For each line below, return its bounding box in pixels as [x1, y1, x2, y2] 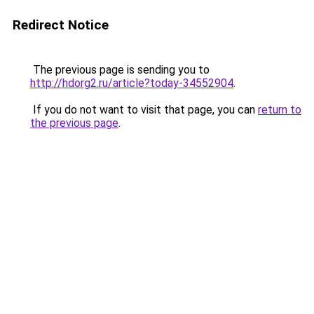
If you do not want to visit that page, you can [30, 103, 258, 116]
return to [258, 103, 301, 116]
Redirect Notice [13, 17, 109, 33]
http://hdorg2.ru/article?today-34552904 [30, 76, 233, 90]
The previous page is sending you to [30, 63, 210, 76]
